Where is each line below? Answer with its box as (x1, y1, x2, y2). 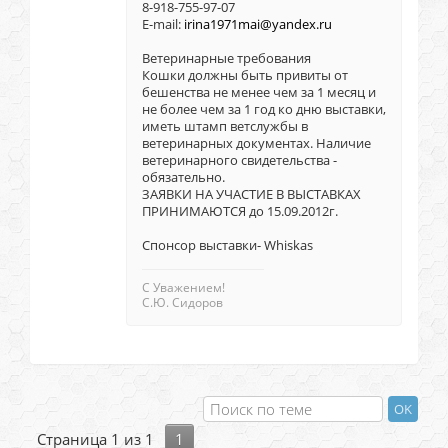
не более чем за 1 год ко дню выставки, (142, 100, 386, 119)
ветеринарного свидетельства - (142, 151, 337, 170)
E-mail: (142, 15, 184, 34)
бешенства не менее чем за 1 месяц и (142, 83, 376, 102)
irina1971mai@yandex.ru (184, 15, 332, 34)
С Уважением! (142, 278, 225, 296)
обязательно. (142, 168, 225, 187)
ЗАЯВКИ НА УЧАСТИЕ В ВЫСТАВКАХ (142, 185, 361, 204)
